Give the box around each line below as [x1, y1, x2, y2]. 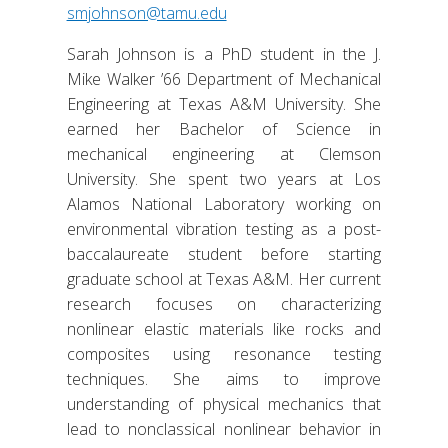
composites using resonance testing [66, 343, 382, 366]
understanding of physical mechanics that [66, 393, 382, 416]
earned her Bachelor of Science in [66, 118, 382, 141]
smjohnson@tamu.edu [66, 2, 227, 25]
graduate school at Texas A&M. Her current [66, 268, 382, 291]
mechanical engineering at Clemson [66, 143, 382, 166]
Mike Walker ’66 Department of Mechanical [66, 68, 382, 91]
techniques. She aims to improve [66, 368, 382, 391]
